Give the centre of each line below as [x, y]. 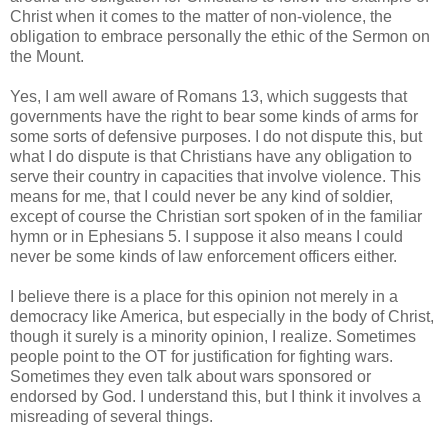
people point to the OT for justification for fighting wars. [201, 356]
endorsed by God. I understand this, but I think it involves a [215, 396]
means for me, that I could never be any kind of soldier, [201, 196]
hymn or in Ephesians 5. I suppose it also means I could [206, 236]
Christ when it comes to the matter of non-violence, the [201, 16]
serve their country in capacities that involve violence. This [215, 176]
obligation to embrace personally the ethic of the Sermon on [220, 36]
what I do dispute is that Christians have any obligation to [211, 156]
